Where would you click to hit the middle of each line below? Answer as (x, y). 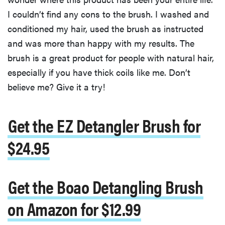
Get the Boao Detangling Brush (106, 186)
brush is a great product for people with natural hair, (111, 57)
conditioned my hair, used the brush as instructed (105, 28)
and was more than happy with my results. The (101, 43)
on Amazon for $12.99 (74, 208)
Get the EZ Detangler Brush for (104, 125)
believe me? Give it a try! (56, 86)
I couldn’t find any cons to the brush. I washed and (108, 14)
